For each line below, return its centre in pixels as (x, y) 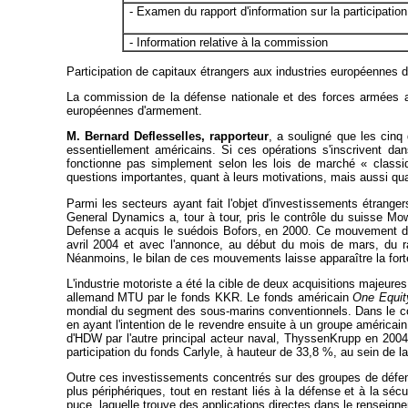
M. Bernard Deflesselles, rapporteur (168, 137)
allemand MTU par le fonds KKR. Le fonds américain (209, 297)
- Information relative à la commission (228, 43)
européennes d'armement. (134, 110)
